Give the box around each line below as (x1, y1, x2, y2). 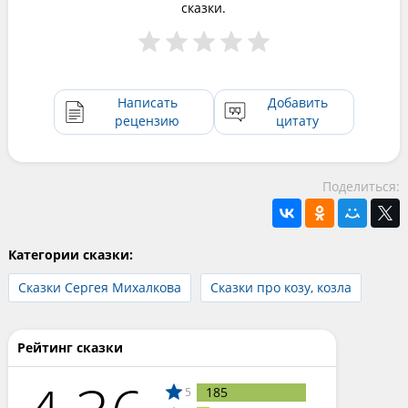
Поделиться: (322, 177, 401, 195)
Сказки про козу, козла (209, 278, 352, 296)
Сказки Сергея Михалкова (17, 278, 181, 296)
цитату (276, 111, 320, 129)
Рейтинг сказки (16, 338, 123, 356)
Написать (117, 93, 178, 111)
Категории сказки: (7, 245, 133, 263)
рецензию (115, 111, 180, 129)
